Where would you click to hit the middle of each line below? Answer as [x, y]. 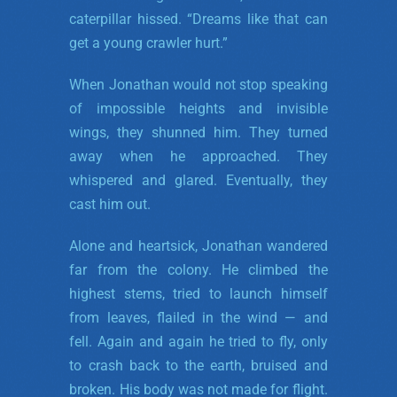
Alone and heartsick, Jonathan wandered [198, 245]
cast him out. [110, 204]
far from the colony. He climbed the [198, 269]
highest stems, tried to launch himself [198, 293]
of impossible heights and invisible [198, 108]
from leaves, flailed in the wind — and [198, 317]
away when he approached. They [198, 156]
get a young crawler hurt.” [149, 43]
